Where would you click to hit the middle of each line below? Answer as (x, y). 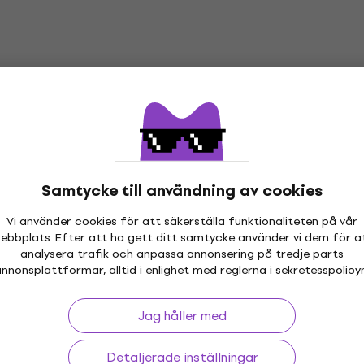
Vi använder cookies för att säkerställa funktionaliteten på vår (182, 221)
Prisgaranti (182, 250)
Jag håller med (182, 315)
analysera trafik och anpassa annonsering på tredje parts (182, 253)
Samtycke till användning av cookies (182, 190)
